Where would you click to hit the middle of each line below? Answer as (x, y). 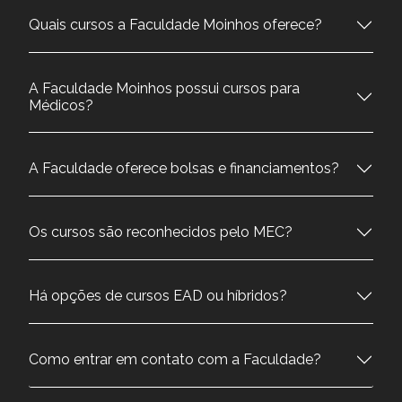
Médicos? (61, 105)
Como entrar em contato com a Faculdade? (175, 360)
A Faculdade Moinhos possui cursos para (164, 88)
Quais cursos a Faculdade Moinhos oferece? (175, 25)
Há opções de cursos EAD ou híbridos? (158, 296)
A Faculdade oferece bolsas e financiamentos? (184, 169)
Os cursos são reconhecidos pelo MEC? (161, 232)
